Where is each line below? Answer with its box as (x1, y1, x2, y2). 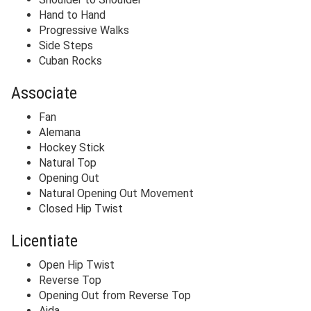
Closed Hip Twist (39, 202, 123, 216)
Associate (11, 83, 77, 103)
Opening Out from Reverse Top (39, 289, 191, 303)
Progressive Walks (39, 24, 129, 37)
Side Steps (39, 39, 93, 53)
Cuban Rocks (39, 54, 102, 68)
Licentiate (11, 231, 78, 251)
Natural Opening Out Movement (39, 187, 194, 201)
